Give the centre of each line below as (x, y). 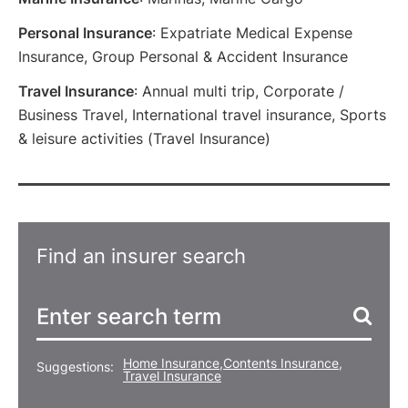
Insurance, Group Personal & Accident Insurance (183, 56)
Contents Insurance (281, 363)
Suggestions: (75, 367)
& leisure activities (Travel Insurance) (144, 138)
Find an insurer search (141, 256)
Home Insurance (171, 363)
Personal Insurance (85, 33)
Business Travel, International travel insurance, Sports (202, 115)
